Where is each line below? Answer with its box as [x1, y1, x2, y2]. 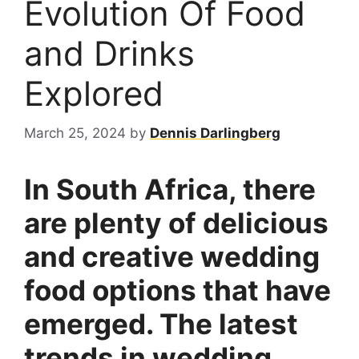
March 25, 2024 [24, 124, 126, 141]
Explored [24, 73, 163, 115]
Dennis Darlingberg [150, 124, 280, 141]
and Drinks [24, 33, 195, 75]
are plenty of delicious [24, 205, 329, 240]
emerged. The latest [24, 306, 298, 341]
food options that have [24, 272, 331, 307]
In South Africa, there [24, 171, 316, 206]
